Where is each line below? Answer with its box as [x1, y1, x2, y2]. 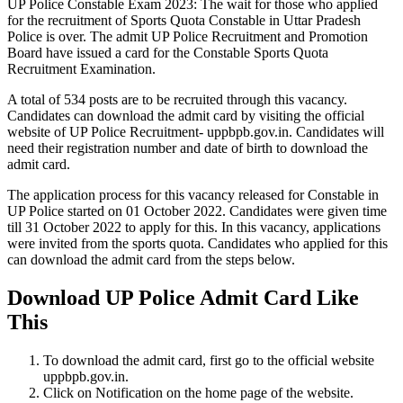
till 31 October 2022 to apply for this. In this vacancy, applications [7, 219, 381, 235]
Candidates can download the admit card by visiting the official [7, 107, 364, 123]
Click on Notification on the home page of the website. [43, 384, 354, 400]
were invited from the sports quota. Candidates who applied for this [7, 235, 388, 251]
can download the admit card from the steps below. [7, 251, 295, 267]
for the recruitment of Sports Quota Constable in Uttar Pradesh [7, 12, 361, 28]
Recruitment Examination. [7, 60, 156, 76]
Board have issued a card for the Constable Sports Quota [7, 44, 328, 60]
